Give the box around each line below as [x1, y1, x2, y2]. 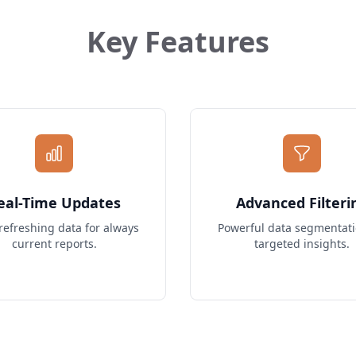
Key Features [87, 22, 269, 61]
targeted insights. [254, 236, 350, 251]
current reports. [11, 236, 97, 251]
